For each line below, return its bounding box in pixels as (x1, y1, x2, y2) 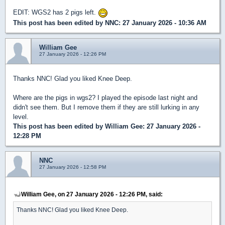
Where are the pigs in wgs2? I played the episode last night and (13, 93, 197, 101)
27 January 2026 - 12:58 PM (39, 164, 106, 170)
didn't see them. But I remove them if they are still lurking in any (13, 103, 199, 111)
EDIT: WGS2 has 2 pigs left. (13, 9, 98, 16)
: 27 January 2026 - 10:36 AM (119, 19, 206, 27)
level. (13, 113, 29, 121)
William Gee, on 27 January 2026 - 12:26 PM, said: (21, 190, 163, 197)
